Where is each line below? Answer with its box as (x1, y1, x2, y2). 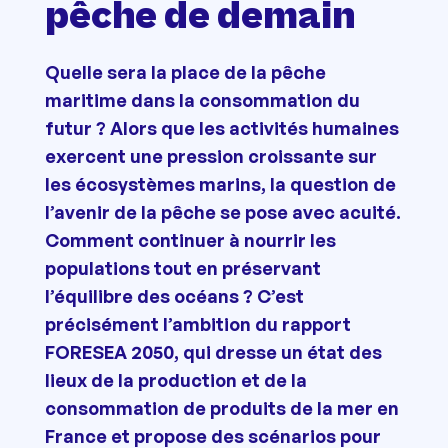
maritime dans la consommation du (44, 88, 360, 111)
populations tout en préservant (44, 256, 321, 279)
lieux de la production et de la (44, 368, 307, 391)
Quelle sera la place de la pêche (44, 60, 326, 83)
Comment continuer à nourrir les (44, 228, 336, 251)
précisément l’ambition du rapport (44, 312, 351, 335)
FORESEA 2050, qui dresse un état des (44, 340, 382, 363)
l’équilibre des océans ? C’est (44, 284, 304, 307)
